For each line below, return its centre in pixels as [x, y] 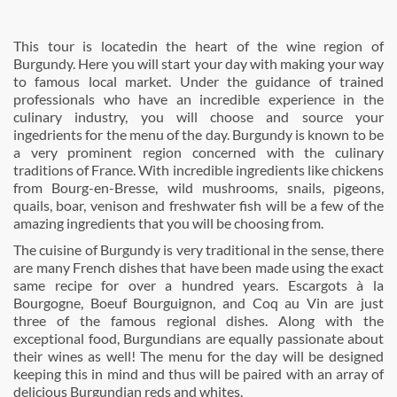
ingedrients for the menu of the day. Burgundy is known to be [198, 134]
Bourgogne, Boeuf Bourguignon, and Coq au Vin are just [198, 303]
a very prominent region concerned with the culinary [198, 152]
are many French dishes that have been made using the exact [198, 267]
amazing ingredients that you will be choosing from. [168, 223]
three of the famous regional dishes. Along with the [198, 320]
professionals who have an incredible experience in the [198, 99]
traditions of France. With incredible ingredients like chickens [198, 170]
